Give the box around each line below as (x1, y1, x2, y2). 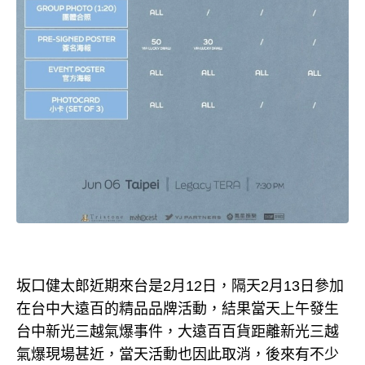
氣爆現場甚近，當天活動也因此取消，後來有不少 (16, 346, 339, 363)
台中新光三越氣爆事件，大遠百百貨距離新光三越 (16, 323, 339, 341)
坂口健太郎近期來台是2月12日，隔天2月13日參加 (16, 278, 344, 295)
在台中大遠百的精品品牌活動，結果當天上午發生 (16, 301, 339, 318)
